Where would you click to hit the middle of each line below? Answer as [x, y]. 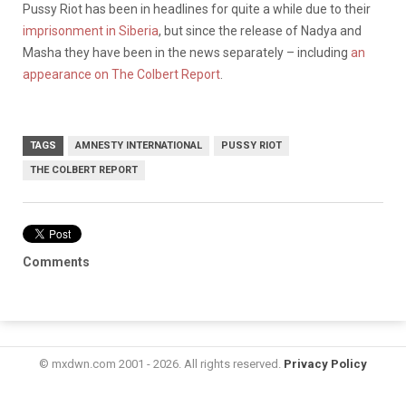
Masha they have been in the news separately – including [187, 53]
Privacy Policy [325, 364]
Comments [56, 262]
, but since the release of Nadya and [260, 31]
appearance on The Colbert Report [121, 75]
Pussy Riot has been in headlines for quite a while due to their [197, 10]
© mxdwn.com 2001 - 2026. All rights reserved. [161, 364]
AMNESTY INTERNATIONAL [139, 146]
